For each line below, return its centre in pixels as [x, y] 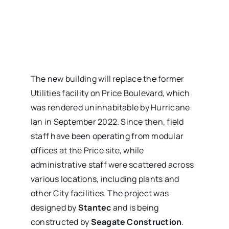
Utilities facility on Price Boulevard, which [110, 93]
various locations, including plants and [105, 179]
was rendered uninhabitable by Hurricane [110, 107]
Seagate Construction [136, 222]
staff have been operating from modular [107, 136]
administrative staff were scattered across [112, 164]
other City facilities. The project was [100, 193]
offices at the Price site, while [87, 150]
